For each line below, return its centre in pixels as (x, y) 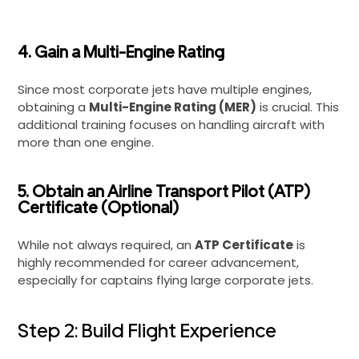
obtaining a (53, 107)
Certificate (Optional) (98, 208)
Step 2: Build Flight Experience (147, 331)
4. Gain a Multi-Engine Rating (121, 52)
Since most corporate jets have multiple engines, (165, 89)
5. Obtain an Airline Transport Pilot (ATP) (164, 192)
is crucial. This (298, 107)
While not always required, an (106, 245)
